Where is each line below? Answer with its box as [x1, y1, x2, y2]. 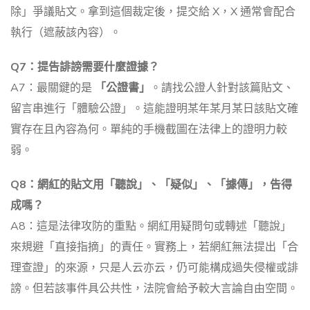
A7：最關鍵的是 [10, 80, 95, 96]
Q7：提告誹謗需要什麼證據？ [10, 60, 159, 75]
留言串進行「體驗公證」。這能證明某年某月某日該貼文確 [10, 101, 298, 117]
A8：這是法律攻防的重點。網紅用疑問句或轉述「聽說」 [10, 219, 291, 235]
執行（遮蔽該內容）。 [10, 25, 121, 41]
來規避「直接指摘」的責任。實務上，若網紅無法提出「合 [10, 239, 298, 255]
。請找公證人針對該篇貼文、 [150, 80, 294, 96]
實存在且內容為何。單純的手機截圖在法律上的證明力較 [10, 122, 287, 138]
